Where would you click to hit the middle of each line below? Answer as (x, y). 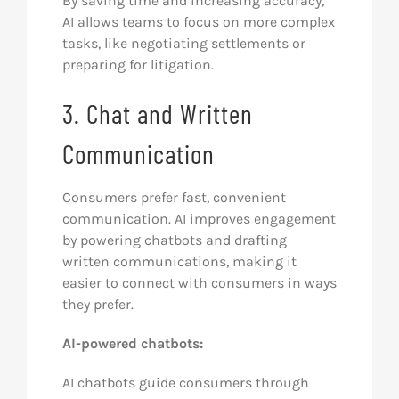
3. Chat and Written (157, 114)
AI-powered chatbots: (132, 344)
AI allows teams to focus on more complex (198, 22)
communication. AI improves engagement (199, 219)
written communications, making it (179, 262)
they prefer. (98, 305)
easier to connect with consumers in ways (199, 283)
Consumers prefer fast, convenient (174, 198)
